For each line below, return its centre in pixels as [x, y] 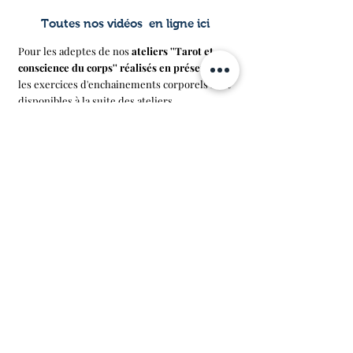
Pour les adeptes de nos [75, 51]
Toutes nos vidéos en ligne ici [125, 24]
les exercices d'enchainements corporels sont [124, 84]
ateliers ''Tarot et [173, 51]
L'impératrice [125, 201]
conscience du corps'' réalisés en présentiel [120, 68]
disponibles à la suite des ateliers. [97, 101]
